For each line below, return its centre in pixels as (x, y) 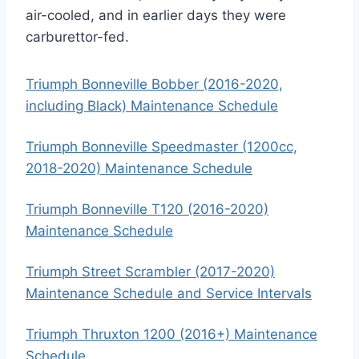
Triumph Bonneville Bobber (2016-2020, (154, 84)
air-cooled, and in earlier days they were (156, 15)
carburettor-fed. (77, 37)
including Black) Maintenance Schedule (152, 106)
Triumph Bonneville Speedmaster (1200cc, (161, 147)
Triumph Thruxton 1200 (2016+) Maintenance (171, 334)
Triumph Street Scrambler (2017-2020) (150, 272)
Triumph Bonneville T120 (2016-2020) (147, 209)
